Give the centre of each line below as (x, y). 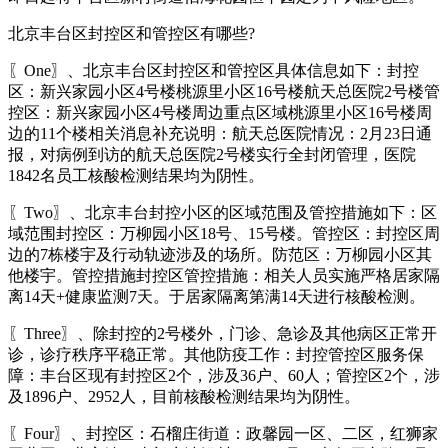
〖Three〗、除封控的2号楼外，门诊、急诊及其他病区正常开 (222, 333)
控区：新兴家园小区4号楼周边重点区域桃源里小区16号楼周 (220, 112)
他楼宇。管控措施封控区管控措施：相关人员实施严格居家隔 (224, 275)
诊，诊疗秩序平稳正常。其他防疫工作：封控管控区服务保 (216, 354)
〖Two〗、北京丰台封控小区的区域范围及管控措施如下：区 (222, 212)
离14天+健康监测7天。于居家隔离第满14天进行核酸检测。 (216, 296)
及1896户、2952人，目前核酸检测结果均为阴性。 (184, 396)
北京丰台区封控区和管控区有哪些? (131, 33)
